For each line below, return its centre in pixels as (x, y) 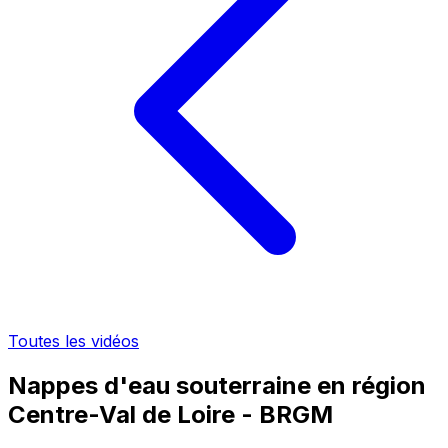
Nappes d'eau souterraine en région (217, 385)
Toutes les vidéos (73, 341)
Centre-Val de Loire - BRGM (170, 414)
